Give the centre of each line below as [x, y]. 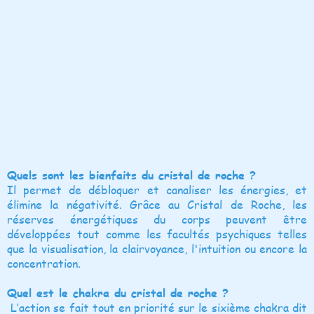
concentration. [44, 263]
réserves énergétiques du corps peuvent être [157, 219]
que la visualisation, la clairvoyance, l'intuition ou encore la [157, 248]
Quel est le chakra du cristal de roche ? [118, 292]
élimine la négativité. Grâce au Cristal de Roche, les [157, 204]
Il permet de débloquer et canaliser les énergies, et [157, 189]
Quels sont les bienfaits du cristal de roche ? [131, 175]
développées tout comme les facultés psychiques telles [157, 233]
